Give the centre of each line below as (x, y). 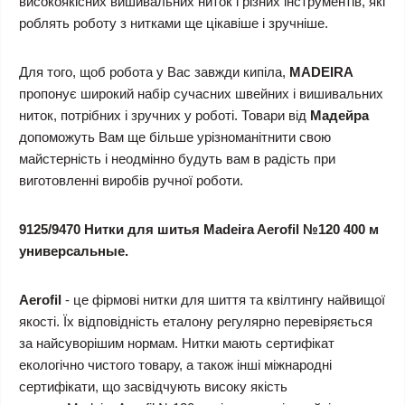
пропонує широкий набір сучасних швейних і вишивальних (201, 94)
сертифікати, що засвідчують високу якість (153, 386)
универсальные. (74, 251)
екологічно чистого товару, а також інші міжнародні (175, 365)
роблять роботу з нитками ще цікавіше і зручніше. (174, 23)
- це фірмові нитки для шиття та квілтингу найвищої (225, 300)
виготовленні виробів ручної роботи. (133, 180)
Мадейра (339, 115)
